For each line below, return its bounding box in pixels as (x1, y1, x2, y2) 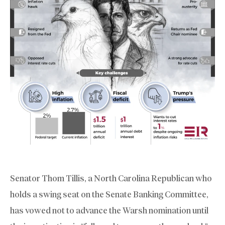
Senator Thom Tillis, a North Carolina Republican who (10, 173, 212, 183)
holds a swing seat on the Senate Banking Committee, (10, 189, 208, 199)
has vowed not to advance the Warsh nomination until (10, 205, 208, 215)
